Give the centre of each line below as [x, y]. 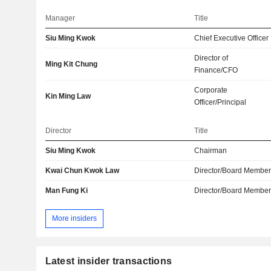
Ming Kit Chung [71, 64]
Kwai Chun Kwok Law [82, 171]
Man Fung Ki [66, 191]
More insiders [74, 218]
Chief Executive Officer [232, 38]
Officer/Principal [220, 103]
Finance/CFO [216, 70]
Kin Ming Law [68, 96]
